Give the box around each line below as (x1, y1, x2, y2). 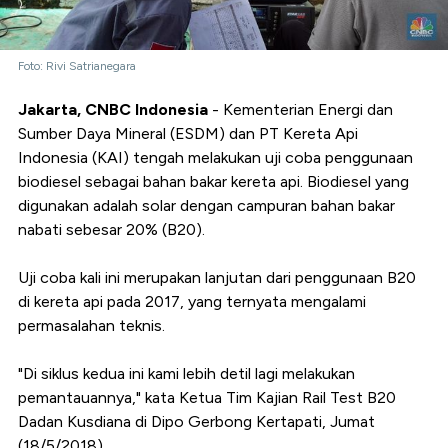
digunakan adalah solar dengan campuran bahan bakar (18, 196, 395, 216)
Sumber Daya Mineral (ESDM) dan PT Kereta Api (18, 124, 358, 144)
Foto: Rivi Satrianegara (18, 59, 136, 74)
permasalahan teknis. (18, 316, 165, 336)
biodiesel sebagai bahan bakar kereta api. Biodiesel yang (18, 172, 409, 192)
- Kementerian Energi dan (208, 100, 393, 120)
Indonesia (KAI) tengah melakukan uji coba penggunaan (18, 148, 413, 168)
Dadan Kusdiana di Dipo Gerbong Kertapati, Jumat (18, 412, 375, 432)
